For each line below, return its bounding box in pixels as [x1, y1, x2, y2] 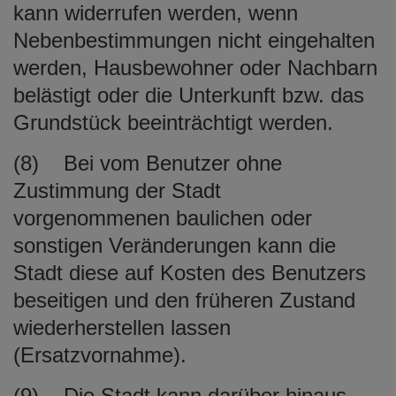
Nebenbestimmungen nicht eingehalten [13, 27, 375, 52]
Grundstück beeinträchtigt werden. [13, 110, 333, 134]
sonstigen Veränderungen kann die [13, 232, 336, 257]
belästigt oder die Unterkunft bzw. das [13, 82, 364, 107]
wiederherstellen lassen [13, 315, 231, 339]
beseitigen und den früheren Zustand [13, 287, 355, 312]
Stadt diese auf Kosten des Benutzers [13, 260, 366, 285]
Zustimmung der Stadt [13, 178, 221, 202]
